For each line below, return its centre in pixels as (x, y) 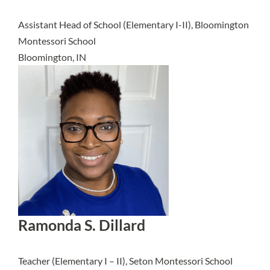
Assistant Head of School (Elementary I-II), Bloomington (133, 24)
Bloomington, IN (52, 57)
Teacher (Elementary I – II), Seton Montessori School (125, 261)
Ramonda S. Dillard (82, 225)
